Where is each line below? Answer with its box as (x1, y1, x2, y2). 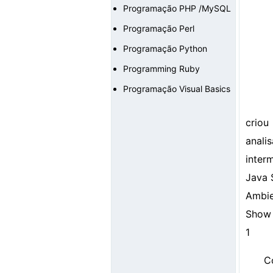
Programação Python (123, 43, 207, 54)
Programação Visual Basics (123, 83, 230, 94)
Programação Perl (123, 23, 194, 34)
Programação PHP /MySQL (123, 3, 231, 13)
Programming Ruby (123, 63, 200, 74)
